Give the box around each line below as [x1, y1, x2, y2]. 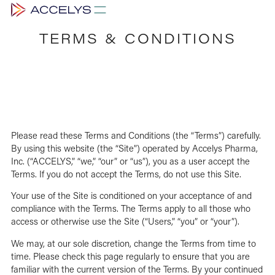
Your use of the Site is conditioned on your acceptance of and [10, 189, 252, 202]
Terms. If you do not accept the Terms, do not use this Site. [10, 168, 241, 180]
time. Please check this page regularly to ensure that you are [10, 249, 250, 262]
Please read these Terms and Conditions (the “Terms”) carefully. [10, 129, 261, 141]
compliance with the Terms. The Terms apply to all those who [10, 202, 250, 215]
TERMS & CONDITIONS [39, 29, 236, 47]
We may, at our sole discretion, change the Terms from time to [10, 236, 256, 249]
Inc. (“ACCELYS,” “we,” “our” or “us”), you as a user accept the [10, 155, 250, 167]
